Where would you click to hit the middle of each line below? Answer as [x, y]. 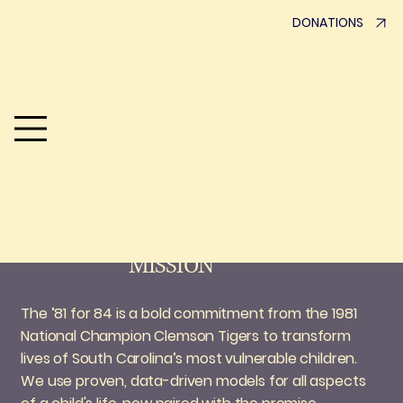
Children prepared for [269, 140]
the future [215, 173]
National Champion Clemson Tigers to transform [186, 336]
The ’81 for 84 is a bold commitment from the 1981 [189, 314]
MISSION [170, 266]
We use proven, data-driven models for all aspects [193, 381]
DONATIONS [328, 23]
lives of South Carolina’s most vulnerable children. [189, 359]
